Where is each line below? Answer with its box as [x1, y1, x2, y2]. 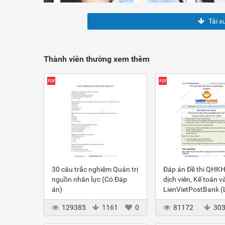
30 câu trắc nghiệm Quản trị [52, 165, 138, 173]
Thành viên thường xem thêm [44, 54, 150, 64]
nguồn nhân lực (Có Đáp [52, 175, 127, 183]
